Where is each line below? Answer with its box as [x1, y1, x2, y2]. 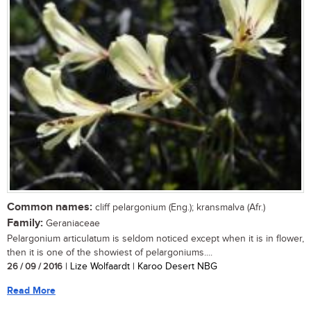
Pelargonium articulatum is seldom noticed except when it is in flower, [7, 233, 304, 245]
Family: [7, 217, 43, 230]
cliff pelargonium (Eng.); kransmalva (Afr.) [92, 202, 265, 214]
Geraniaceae [43, 218, 100, 230]
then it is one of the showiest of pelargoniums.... [7, 247, 212, 259]
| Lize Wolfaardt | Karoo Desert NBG [62, 261, 217, 273]
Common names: [7, 201, 92, 215]
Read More [7, 285, 56, 297]
